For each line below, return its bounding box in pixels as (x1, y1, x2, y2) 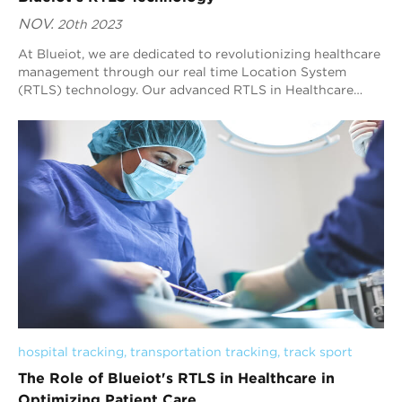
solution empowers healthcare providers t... (18, 100, 287, 116)
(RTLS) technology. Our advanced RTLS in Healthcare (18, 83, 66, 98)
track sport (284, 345, 353, 360)
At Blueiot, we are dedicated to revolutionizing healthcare (18, 47, 380, 62)
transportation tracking (130, 345, 277, 360)
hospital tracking (18, 345, 124, 360)
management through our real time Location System (18, 65, 346, 80)
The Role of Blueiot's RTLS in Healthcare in (18, 370, 335, 387)
